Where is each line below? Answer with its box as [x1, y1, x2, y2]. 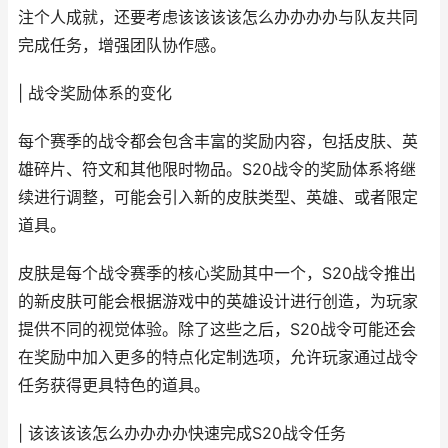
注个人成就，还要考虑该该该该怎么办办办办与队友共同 [18, 8, 418, 27]
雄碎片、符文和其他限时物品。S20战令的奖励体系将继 [18, 160, 416, 179]
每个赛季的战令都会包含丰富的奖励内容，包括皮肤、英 [18, 132, 418, 151]
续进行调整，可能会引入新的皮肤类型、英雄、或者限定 [18, 188, 418, 207]
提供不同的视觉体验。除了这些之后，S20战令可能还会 [18, 320, 416, 339]
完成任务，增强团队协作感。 [18, 36, 226, 55]
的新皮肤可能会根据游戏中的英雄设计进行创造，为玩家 [18, 292, 418, 311]
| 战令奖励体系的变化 [18, 84, 172, 103]
